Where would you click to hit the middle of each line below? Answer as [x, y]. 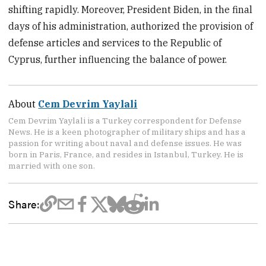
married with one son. [52, 166]
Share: [24, 203]
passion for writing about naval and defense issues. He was [125, 143]
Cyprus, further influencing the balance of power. [118, 60]
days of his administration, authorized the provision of [131, 26]
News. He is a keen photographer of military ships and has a [127, 132]
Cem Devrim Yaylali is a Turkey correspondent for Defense [125, 121]
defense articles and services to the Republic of [115, 43]
